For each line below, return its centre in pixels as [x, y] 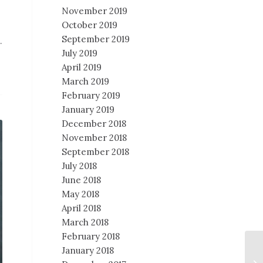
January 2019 [88, 109]
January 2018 [88, 250]
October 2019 [90, 25]
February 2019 [91, 95]
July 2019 [80, 53]
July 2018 [80, 166]
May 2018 [81, 194]
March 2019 [86, 81]
